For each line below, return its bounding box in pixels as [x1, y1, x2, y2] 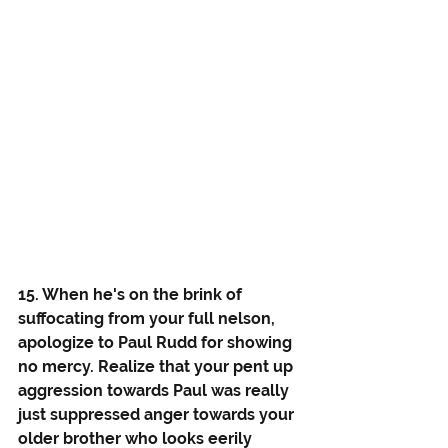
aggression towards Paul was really [18, 381, 293, 401]
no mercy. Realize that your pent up [18, 357, 297, 377]
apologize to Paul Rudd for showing [18, 333, 296, 353]
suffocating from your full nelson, [18, 309, 279, 329]
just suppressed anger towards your [18, 405, 298, 425]
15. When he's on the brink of [18, 285, 246, 305]
